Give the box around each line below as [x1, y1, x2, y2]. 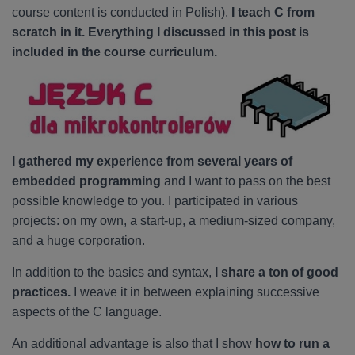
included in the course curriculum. [12, 45, 217, 59]
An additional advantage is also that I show [12, 337, 255, 350]
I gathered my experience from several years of [12, 155, 292, 168]
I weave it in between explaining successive [71, 285, 319, 299]
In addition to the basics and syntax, [12, 265, 215, 279]
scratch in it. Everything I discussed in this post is [12, 25, 309, 39]
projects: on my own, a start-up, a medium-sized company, [12, 214, 335, 227]
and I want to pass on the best [161, 174, 330, 188]
